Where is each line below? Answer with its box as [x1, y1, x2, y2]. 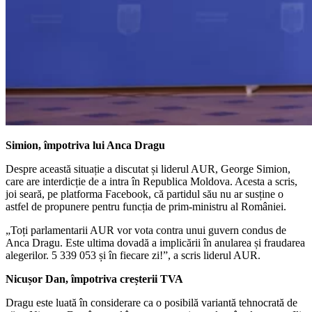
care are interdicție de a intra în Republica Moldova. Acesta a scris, [6, 175, 297, 187]
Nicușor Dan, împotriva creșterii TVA [6, 272, 183, 285]
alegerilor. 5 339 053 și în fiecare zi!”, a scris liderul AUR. [6, 249, 260, 261]
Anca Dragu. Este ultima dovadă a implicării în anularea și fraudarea [6, 236, 305, 249]
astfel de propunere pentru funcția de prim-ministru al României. [6, 200, 286, 212]
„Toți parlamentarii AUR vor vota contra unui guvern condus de [6, 224, 286, 236]
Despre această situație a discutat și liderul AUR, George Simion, [6, 162, 290, 175]
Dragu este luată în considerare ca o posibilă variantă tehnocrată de [6, 296, 297, 309]
